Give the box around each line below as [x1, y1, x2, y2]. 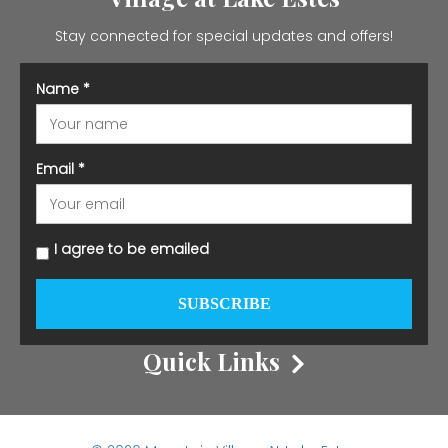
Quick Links [143, 345, 287, 378]
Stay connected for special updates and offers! [55, 26, 393, 47]
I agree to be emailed [54, 239, 209, 260]
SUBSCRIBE [177, 295, 271, 313]
